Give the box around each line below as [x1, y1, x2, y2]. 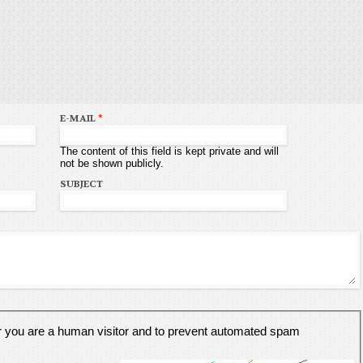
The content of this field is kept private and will [60, 144, 279, 157]
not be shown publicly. [60, 156, 164, 169]
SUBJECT [60, 177, 103, 190]
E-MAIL [60, 111, 98, 125]
